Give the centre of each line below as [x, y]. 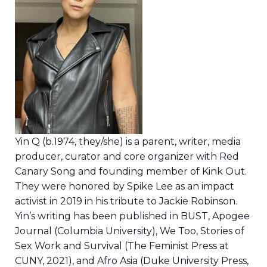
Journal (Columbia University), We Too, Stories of [130, 231]
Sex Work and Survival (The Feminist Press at [122, 246]
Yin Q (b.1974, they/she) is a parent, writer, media [128, 142]
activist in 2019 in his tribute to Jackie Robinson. [126, 201]
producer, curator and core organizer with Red [127, 157]
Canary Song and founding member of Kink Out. [131, 172]
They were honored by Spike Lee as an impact [125, 187]
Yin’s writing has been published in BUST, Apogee [132, 216]
